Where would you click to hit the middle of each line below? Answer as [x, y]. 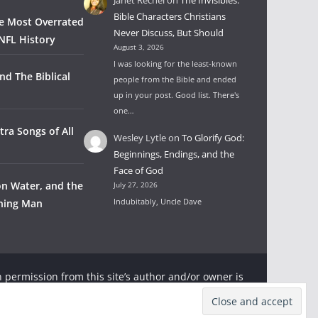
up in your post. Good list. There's [177, 94]
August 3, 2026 [139, 47]
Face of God [139, 170]
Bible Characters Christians [170, 16]
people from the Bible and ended [175, 79]
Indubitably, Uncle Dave [158, 201]
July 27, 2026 [136, 185]
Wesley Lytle [140, 137]
